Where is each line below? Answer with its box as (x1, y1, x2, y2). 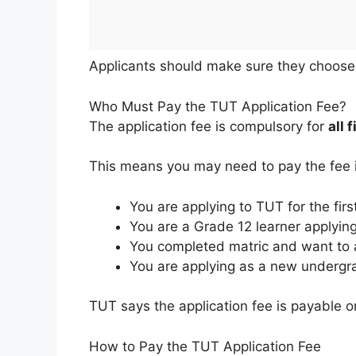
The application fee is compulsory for (89, 118, 328, 134)
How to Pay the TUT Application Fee (89, 338, 321, 354)
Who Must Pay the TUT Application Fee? (89, 98, 346, 114)
